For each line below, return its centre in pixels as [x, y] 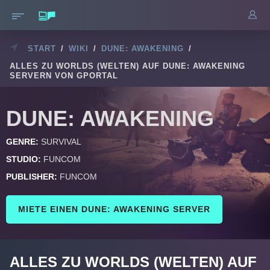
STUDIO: [24, 159]
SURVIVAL [61, 142]
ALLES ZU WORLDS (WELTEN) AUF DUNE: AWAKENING [127, 66]
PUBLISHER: [32, 177]
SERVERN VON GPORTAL [64, 76]
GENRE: [24, 142]
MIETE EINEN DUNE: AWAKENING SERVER [114, 209]
